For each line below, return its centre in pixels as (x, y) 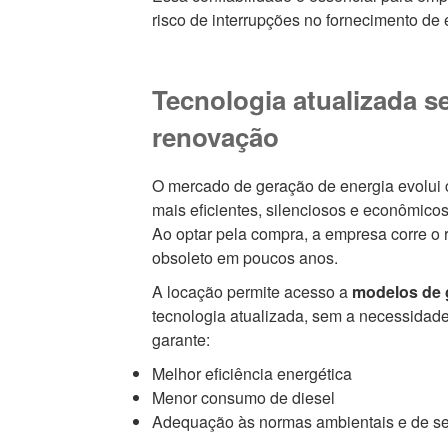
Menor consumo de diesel (243, 398)
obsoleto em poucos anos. (244, 258)
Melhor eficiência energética (251, 374)
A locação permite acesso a (251, 292)
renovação (215, 136)
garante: (180, 340)
